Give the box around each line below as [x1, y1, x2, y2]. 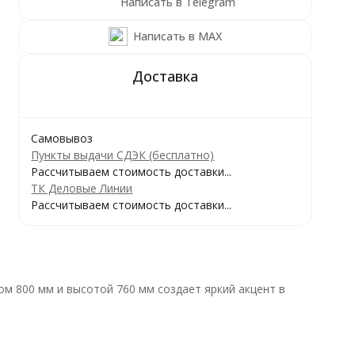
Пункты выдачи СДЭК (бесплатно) [31, 147, 215, 162]
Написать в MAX [133, 29, 223, 44]
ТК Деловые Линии [31, 181, 133, 196]
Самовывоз [31, 131, 94, 146]
